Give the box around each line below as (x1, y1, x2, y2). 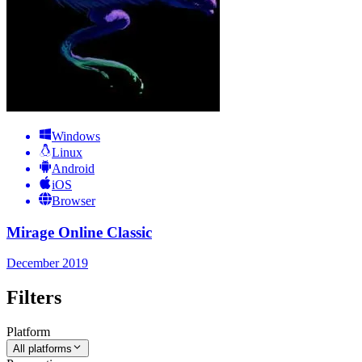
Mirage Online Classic (6, 223, 152, 241)
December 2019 (6, 256, 88, 271)
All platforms (13, 343, 72, 356)
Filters (6, 287, 61, 309)
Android (52, 161, 95, 175)
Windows (52, 128, 100, 143)
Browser (52, 193, 95, 208)
